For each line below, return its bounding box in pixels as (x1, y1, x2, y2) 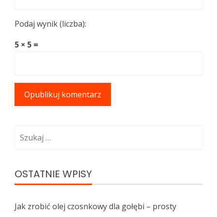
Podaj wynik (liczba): (15, 18, 86, 29)
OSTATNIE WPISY (15, 167, 92, 181)
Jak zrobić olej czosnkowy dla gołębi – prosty (15, 201, 176, 212)
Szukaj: (14, 126, 39, 137)
